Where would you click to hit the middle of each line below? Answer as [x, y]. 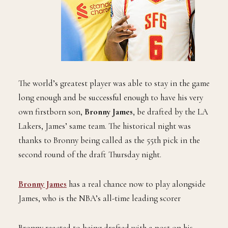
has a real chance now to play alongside [136, 184]
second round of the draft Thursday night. [90, 155]
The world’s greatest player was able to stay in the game [114, 83]
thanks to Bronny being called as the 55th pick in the [109, 140]
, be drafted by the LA [170, 112]
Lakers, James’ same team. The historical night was [105, 126]
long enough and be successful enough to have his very [111, 98]
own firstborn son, [51, 112]
